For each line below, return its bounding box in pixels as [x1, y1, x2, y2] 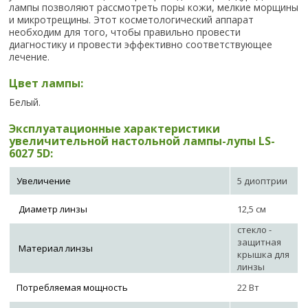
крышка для [237, 248, 290, 261]
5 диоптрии [237, 175, 288, 188]
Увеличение [16, 175, 71, 188]
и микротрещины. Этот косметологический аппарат [9, 13, 254, 27]
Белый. [9, 96, 41, 109]
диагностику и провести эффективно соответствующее [9, 38, 273, 52]
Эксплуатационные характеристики [9, 121, 221, 137]
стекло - [237, 223, 272, 236]
